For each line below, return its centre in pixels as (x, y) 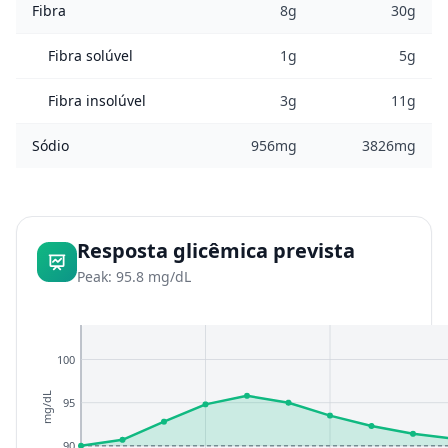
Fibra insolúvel (97, 100)
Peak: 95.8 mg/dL (134, 276)
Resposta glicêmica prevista (216, 250)
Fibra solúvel (90, 55)
